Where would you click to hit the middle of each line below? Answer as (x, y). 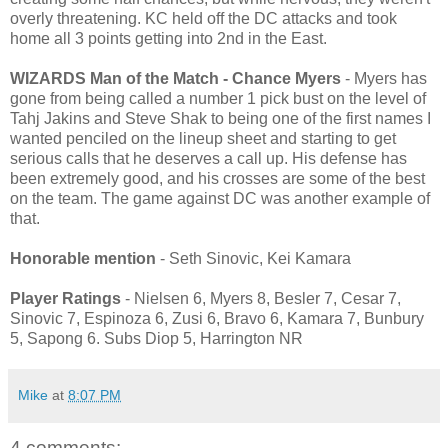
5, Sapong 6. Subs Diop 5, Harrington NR (156, 338)
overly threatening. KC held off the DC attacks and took (203, 18)
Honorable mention (83, 258)
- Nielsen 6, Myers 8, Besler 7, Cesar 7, (263, 298)
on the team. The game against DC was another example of (220, 198)
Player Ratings (67, 298)
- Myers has (386, 78)
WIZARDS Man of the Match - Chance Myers (177, 78)
